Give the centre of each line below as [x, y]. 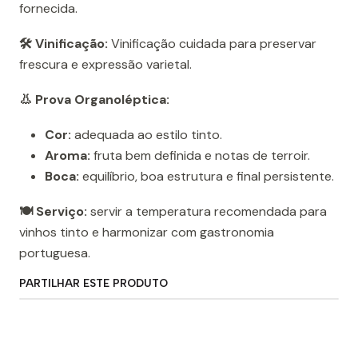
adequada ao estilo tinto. [147, 135]
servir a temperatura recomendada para [207, 212]
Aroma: [68, 156]
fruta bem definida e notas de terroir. [200, 156]
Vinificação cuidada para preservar [212, 44]
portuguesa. [55, 253]
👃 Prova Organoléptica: [94, 100]
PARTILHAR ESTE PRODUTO [93, 283]
